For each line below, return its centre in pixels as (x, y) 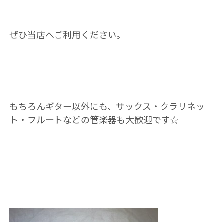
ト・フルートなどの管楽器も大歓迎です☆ (94, 119)
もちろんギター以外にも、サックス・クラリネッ (107, 106)
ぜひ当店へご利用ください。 (67, 34)
